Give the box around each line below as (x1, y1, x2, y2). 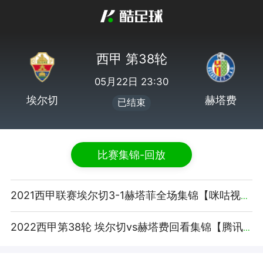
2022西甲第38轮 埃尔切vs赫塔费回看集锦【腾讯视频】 (242, 222, 250, 232)
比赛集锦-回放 (97, 148, 166, 161)
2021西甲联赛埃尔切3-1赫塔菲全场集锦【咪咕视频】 (240, 191, 248, 201)
